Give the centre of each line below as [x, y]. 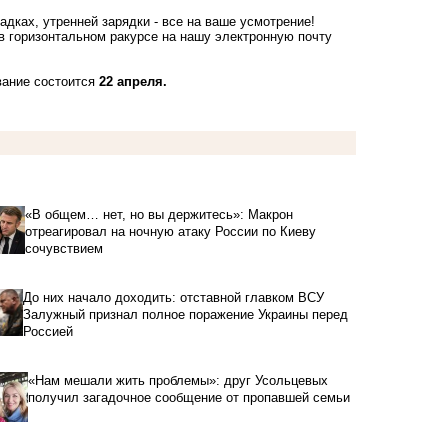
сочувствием [68, 249]
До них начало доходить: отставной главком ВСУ [173, 298]
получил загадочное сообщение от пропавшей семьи [188, 398]
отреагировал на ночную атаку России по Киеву [171, 232]
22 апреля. [133, 82]
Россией [47, 332]
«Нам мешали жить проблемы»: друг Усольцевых [177, 381]
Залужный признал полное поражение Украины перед [185, 315]
